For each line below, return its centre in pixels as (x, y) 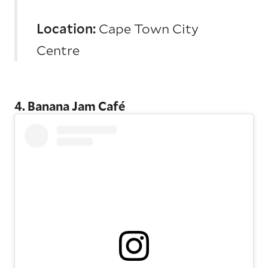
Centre (58, 50)
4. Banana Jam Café (70, 106)
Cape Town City (147, 29)
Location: (66, 29)
